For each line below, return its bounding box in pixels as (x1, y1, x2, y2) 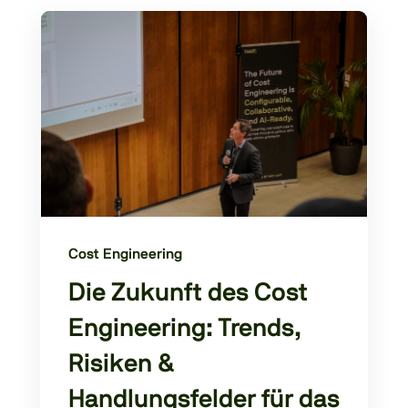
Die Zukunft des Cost (68, 280, 308, 307)
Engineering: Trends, (68, 316, 301, 342)
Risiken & (68, 352, 175, 378)
